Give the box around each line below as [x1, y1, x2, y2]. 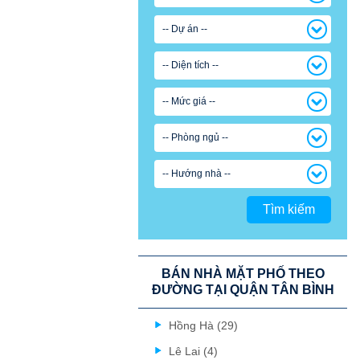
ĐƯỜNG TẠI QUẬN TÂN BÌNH [151, 283, 334, 297]
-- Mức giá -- [162, 96, 215, 107]
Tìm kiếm [263, 202, 315, 216]
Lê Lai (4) [169, 345, 218, 358]
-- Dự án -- [162, 23, 207, 35]
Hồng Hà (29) [169, 319, 238, 332]
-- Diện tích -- [162, 59, 219, 71]
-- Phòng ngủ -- [162, 132, 228, 143]
